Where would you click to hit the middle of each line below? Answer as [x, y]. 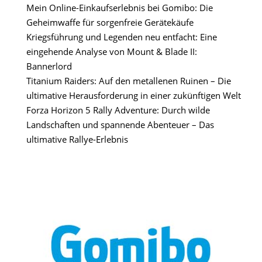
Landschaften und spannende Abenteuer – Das [120, 124]
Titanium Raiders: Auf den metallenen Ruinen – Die [129, 80]
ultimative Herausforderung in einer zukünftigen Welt [134, 95]
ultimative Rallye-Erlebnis [77, 139]
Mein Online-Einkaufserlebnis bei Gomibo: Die [120, 7]
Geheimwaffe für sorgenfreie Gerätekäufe [110, 22]
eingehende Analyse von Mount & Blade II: [112, 51]
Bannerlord [49, 66]
